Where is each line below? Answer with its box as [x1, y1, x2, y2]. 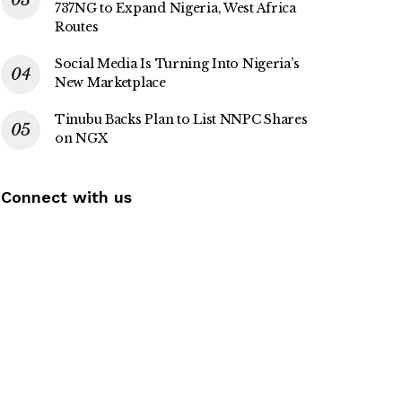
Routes [55, 19, 99, 36]
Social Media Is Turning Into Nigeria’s [55, 56, 300, 73]
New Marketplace [55, 74, 166, 92]
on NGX [55, 130, 108, 147]
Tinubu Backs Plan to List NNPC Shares [55, 111, 308, 128]
